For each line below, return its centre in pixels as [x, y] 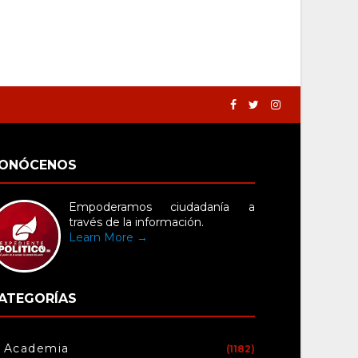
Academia [36, 349]
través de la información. [136, 223]
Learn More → [108, 238]
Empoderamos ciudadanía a [162, 207]
